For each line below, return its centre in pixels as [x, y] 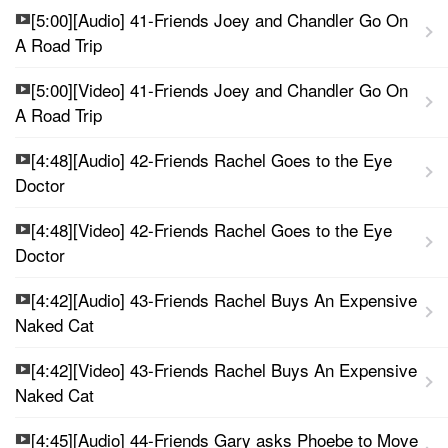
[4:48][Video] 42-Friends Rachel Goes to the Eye [211, 229]
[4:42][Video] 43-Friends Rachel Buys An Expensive [224, 369]
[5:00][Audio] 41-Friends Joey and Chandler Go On [219, 19]
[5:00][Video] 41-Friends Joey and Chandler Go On [219, 89]
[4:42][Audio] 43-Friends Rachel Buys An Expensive [224, 299]
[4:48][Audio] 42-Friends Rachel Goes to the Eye [211, 159]
